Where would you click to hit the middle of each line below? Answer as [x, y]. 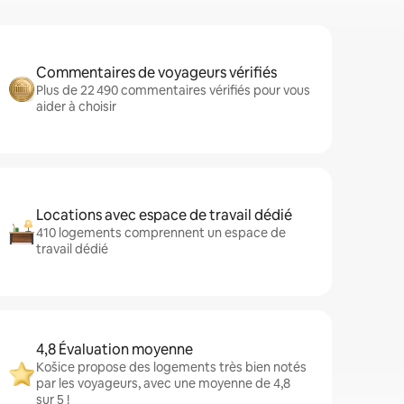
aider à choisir [76, 106]
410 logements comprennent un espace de [161, 233]
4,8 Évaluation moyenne [115, 349]
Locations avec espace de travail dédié [164, 215]
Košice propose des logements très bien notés [171, 367]
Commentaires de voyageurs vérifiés [156, 73]
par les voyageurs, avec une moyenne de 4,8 [163, 383]
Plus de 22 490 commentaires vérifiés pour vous [173, 90]
